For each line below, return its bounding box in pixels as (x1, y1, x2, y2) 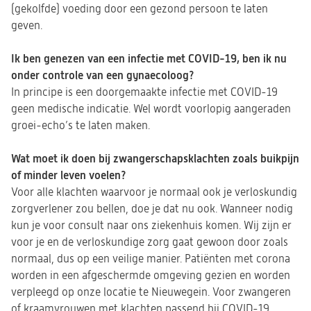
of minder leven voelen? (11, 169, 126, 182)
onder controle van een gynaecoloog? (11, 69, 194, 82)
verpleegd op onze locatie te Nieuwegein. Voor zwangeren (11, 286, 291, 299)
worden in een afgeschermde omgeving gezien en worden (11, 269, 290, 282)
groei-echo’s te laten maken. (11, 119, 150, 132)
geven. (11, 19, 42, 32)
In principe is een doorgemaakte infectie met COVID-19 (11, 86, 278, 99)
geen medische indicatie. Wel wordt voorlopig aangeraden (11, 103, 291, 115)
